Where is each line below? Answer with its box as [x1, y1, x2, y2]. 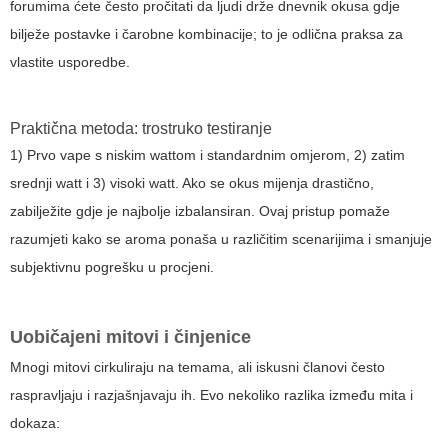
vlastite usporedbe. [10, 54, 130, 71]
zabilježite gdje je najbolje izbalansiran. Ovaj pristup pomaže [10, 203, 390, 220]
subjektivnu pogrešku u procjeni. [10, 259, 214, 276]
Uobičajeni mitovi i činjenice [10, 327, 251, 348]
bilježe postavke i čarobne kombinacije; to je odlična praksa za [10, 26, 403, 43]
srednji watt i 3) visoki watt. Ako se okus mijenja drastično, [10, 175, 374, 192]
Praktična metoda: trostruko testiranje [10, 120, 272, 138]
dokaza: [10, 415, 60, 432]
